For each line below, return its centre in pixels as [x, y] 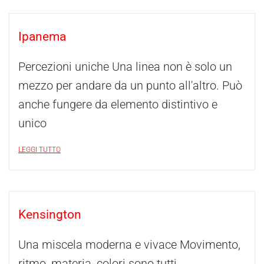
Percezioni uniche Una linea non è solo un [125, 67]
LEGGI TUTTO [39, 150]
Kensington [50, 214]
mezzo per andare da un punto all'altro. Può [130, 85]
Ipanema [42, 37]
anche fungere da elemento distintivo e [118, 104]
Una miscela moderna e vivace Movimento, [129, 245]
